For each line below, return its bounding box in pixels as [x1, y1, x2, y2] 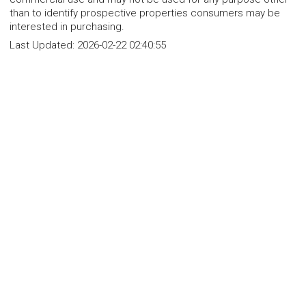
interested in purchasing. [10, 20, 124, 33]
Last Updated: [10, 38, 77, 51]
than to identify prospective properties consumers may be [10, 6, 280, 19]
